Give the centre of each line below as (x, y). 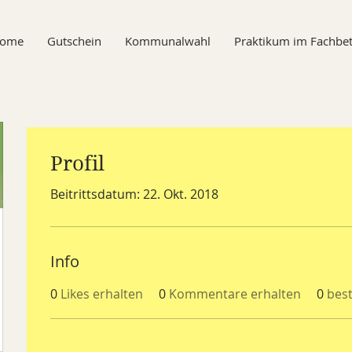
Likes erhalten (102, 294)
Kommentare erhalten (235, 294)
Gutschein (74, 41)
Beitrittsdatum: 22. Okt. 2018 (134, 194)
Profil (77, 163)
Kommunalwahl (168, 41)
